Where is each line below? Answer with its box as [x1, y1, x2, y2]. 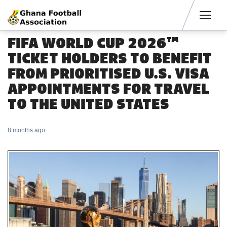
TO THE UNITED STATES [8, 94, 169, 114]
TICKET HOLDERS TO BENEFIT [8, 48, 212, 68]
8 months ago [8, 127, 45, 134]
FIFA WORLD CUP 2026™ [8, 33, 179, 53]
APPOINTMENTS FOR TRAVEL [8, 79, 209, 99]
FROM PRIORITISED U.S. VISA [8, 63, 209, 84]
